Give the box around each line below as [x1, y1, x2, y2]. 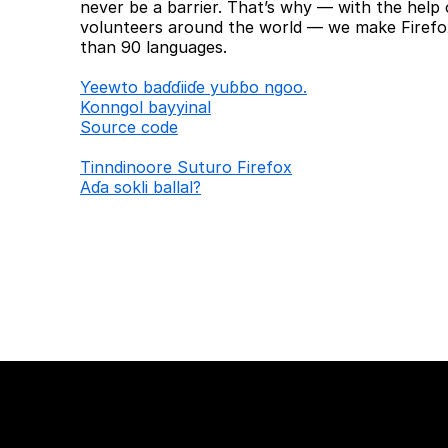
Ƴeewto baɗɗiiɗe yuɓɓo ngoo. [80, 77, 307, 97]
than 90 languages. [80, 37, 227, 57]
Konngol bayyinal [80, 97, 211, 117]
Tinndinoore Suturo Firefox [80, 157, 292, 177]
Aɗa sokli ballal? [80, 177, 201, 197]
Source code [80, 117, 178, 137]
